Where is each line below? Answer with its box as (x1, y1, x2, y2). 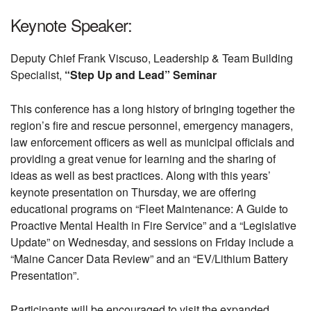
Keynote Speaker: (10, 12, 133, 37)
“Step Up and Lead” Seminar (65, 67, 217, 83)
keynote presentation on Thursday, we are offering (10, 184, 256, 201)
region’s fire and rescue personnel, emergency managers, (10, 117, 293, 134)
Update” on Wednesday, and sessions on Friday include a (10, 234, 294, 251)
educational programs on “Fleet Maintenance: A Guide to (10, 201, 288, 217)
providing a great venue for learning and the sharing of (10, 151, 276, 167)
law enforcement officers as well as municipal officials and (10, 134, 294, 151)
